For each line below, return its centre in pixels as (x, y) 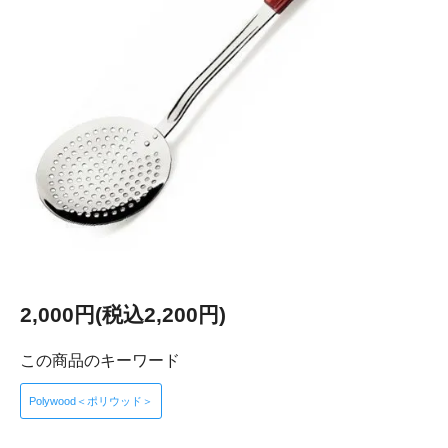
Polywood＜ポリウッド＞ (91, 401)
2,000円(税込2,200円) (123, 314)
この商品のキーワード (100, 360)
